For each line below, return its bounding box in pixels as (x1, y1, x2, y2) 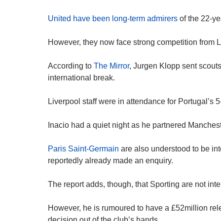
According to (48, 62, 94, 71)
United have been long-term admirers (48, 14, 178, 23)
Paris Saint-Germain (48, 145, 119, 153)
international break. (48, 74, 115, 82)
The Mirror (94, 62, 129, 71)
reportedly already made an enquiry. (48, 156, 173, 165)
